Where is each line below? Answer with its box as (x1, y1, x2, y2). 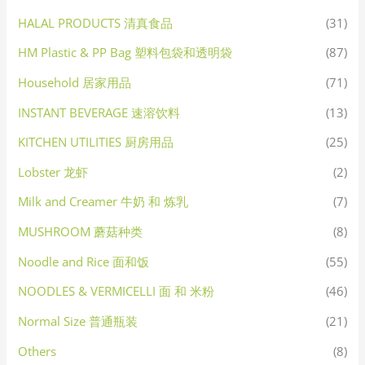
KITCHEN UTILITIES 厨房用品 (18, 134, 174, 151)
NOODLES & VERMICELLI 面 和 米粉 (18, 283, 215, 300)
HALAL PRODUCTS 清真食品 (18, 14, 174, 31)
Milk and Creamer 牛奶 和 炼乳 (18, 193, 189, 210)
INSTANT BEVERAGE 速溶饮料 (18, 103, 181, 121)
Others (18, 342, 57, 359)
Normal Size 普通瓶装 (18, 312, 139, 329)
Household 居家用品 (18, 73, 132, 90)
